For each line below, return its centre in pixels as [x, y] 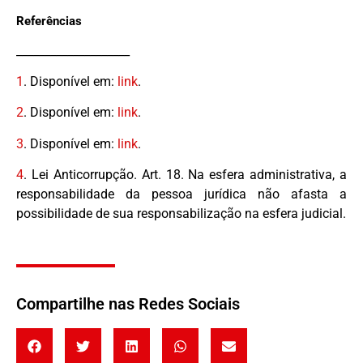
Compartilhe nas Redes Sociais [128, 303]
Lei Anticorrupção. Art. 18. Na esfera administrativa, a [187, 175]
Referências [49, 21]
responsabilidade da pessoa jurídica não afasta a [181, 194]
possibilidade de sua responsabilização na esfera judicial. [181, 214]
